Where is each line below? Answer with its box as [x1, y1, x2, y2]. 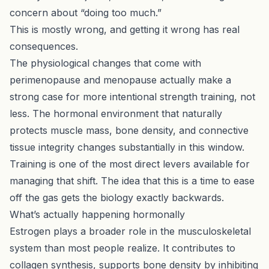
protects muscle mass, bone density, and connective [10, 124, 249, 136]
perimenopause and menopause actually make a [10, 73, 231, 86]
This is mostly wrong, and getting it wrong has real [10, 23, 240, 35]
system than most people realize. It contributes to [10, 241, 235, 254]
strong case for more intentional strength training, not [10, 90, 255, 103]
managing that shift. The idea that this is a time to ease [10, 174, 255, 187]
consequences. [10, 40, 78, 52]
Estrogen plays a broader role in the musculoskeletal [10, 225, 251, 237]
